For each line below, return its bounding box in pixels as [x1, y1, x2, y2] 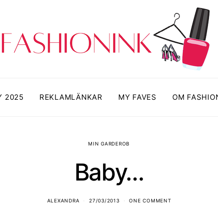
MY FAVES [118, 92, 157, 102]
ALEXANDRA [47, 198, 80, 203]
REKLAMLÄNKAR [39, 92, 103, 102]
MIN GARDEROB [88, 141, 130, 146]
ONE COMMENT [129, 198, 171, 203]
